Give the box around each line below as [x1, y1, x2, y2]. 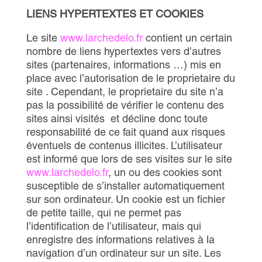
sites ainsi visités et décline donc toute [26, 112, 208, 125]
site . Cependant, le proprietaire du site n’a [26, 85, 223, 98]
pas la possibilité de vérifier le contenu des [26, 99, 224, 111]
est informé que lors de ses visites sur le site [26, 153, 232, 165]
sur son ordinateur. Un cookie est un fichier [26, 193, 225, 205]
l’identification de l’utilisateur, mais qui [26, 220, 201, 232]
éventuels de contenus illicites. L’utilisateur [26, 139, 222, 151]
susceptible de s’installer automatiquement [26, 180, 225, 192]
